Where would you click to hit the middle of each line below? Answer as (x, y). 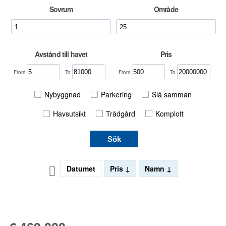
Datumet (81, 168)
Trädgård (120, 113)
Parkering (116, 94)
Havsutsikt (69, 113)
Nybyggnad (63, 94)
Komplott (169, 113)
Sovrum (61, 9)
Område (166, 9)
